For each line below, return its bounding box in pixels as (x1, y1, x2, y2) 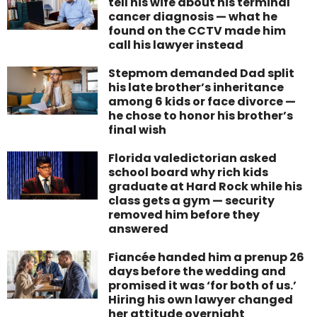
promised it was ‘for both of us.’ (108, 277, 297, 294)
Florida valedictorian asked (108, 150, 277, 167)
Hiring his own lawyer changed (108, 292, 294, 309)
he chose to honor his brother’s (108, 108, 294, 125)
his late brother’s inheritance (108, 79, 284, 96)
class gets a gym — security (108, 192, 275, 209)
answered (108, 221, 169, 238)
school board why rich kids (108, 164, 269, 181)
